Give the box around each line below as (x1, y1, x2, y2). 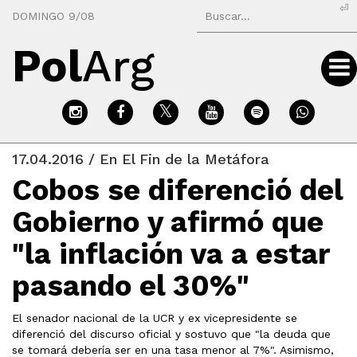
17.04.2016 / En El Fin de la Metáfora (12, 151, 269, 167)
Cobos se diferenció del (12, 173, 343, 207)
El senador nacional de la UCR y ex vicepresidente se (12, 312, 297, 324)
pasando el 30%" (12, 269, 249, 303)
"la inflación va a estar (12, 237, 329, 271)
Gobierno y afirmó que (12, 205, 324, 239)
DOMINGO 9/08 (12, 10, 95, 22)
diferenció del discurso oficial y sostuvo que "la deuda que (12, 328, 331, 340)
